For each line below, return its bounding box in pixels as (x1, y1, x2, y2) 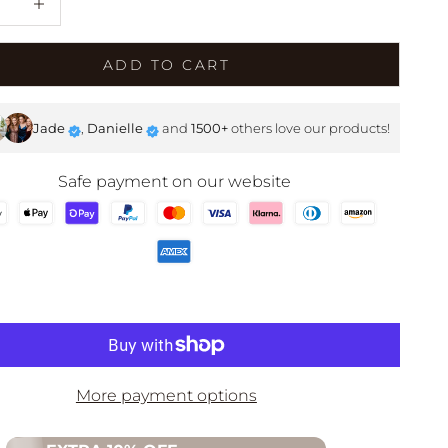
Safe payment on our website (57, 172, 291, 191)
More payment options (75, 385, 257, 405)
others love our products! (227, 119, 390, 136)
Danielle (86, 119, 143, 136)
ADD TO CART (102, 56, 231, 73)
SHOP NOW (231, 23, 315, 41)
